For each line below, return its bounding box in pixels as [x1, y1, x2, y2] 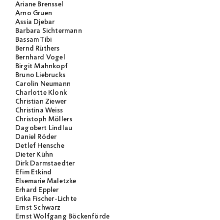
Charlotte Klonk [15, 88, 67, 98]
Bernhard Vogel [15, 53, 65, 62]
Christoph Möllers [15, 115, 73, 124]
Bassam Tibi [15, 35, 52, 45]
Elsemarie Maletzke [15, 177, 77, 186]
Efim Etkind [15, 168, 52, 177]
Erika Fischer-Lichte [15, 194, 77, 204]
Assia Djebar [15, 18, 55, 27]
